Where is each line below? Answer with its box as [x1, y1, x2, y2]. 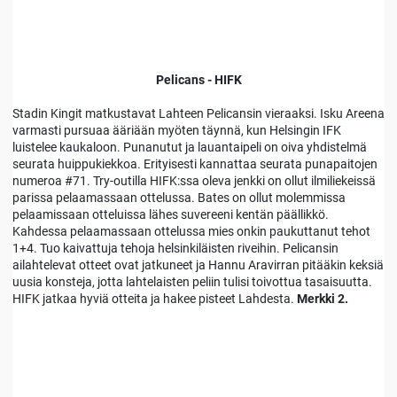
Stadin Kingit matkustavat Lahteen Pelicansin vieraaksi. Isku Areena [12, 106, 385, 121]
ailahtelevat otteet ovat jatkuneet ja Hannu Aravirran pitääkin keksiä [12, 258, 384, 273]
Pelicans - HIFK [155, 72, 242, 87]
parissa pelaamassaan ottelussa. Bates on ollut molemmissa [12, 191, 346, 206]
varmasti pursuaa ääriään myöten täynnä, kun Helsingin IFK [12, 123, 341, 138]
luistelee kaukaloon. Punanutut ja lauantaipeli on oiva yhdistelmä [12, 140, 367, 155]
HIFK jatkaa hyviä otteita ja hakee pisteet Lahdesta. [12, 292, 297, 307]
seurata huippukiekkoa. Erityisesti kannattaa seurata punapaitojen [12, 157, 378, 172]
